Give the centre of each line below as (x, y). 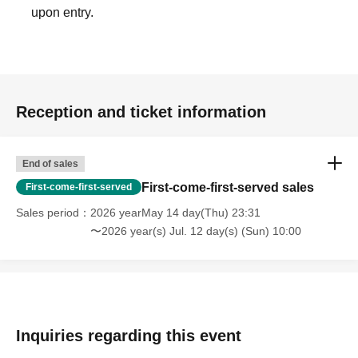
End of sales (50, 164)
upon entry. (63, 12)
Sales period (48, 213)
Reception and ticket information (141, 112)
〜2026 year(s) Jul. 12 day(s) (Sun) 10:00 (196, 231)
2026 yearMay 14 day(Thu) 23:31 (175, 213)
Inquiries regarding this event (129, 336)
